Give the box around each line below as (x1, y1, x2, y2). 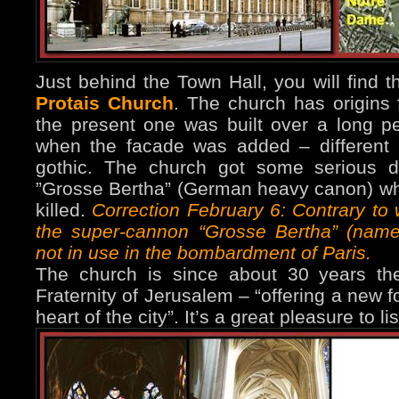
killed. (36, 199, 93, 221)
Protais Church (36, 93, 174, 114)
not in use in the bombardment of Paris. (36, 242, 371, 264)
